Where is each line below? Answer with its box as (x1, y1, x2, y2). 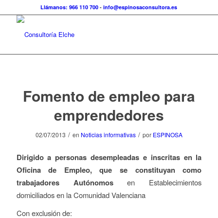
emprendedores (54, 104, 164, 125)
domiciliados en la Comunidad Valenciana (16, 189, 145, 200)
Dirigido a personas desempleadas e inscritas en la (16, 151, 202, 163)
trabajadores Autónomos (16, 177, 127, 188)
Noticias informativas (80, 130, 136, 139)
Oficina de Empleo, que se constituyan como (16, 164, 202, 175)
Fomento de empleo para (22, 85, 195, 106)
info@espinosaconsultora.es (103, 3, 178, 11)
